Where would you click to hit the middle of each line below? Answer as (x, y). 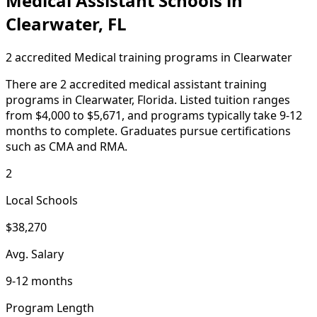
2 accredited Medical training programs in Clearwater (149, 57)
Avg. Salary (35, 254)
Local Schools (42, 200)
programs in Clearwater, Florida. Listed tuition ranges (148, 99)
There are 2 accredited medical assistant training (136, 84)
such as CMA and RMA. (67, 146)
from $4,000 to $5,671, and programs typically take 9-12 (154, 115)
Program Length (50, 307)
